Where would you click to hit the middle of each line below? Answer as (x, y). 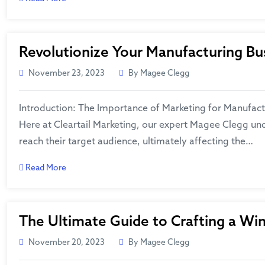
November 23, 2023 (67, 74)
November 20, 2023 (67, 243)
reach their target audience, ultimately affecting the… (136, 142)
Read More (45, 168)
